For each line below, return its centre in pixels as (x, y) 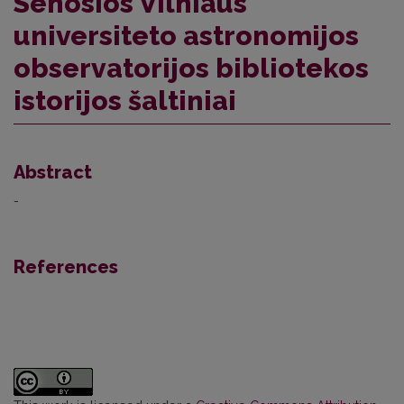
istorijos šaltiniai (125, 101)
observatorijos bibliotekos (191, 69)
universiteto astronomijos (186, 36)
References (66, 267)
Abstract (53, 173)
